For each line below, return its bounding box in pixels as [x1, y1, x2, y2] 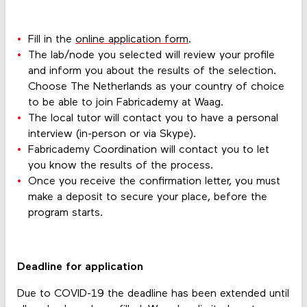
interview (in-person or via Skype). [27, 129, 196, 140]
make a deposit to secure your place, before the [27, 192, 267, 204]
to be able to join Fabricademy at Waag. [27, 97, 223, 109]
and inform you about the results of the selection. [27, 66, 276, 77]
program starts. [27, 208, 103, 219]
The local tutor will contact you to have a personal [27, 113, 278, 125]
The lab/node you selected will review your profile [27, 50, 275, 62]
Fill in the [27, 34, 75, 46]
